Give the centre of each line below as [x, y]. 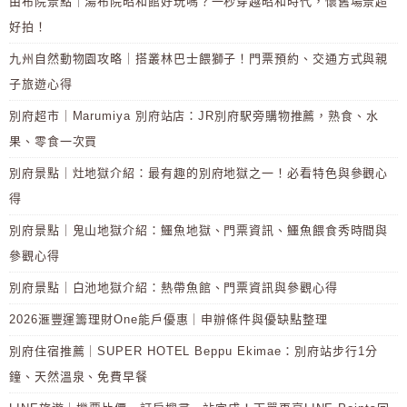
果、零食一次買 [54, 142]
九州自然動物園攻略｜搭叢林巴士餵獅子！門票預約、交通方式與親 [199, 59]
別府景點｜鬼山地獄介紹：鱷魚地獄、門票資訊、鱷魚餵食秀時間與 [199, 231]
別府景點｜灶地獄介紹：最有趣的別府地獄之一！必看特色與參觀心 [199, 174]
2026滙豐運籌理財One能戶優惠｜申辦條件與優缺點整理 [169, 320]
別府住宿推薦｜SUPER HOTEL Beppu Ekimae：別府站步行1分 [194, 352]
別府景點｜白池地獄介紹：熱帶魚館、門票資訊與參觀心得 [174, 288]
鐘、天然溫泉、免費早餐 [79, 377]
